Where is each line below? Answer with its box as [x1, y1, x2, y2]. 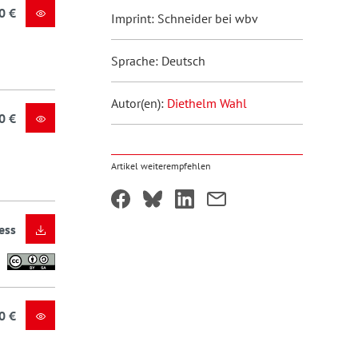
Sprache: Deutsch [110, 53, 205, 69]
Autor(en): [110, 95, 167, 111]
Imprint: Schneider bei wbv [110, 10, 258, 26]
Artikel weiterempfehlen [110, 160, 211, 172]
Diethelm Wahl [166, 95, 247, 111]
